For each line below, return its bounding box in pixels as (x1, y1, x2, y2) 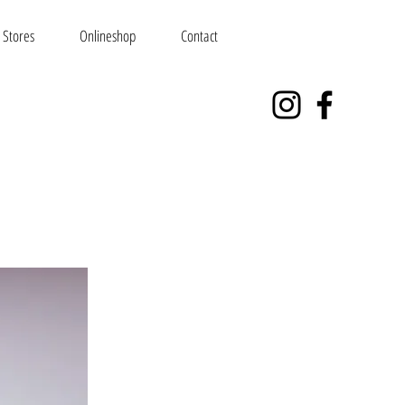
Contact (181, 25, 218, 46)
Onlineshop (80, 25, 136, 46)
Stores (3, 25, 34, 46)
